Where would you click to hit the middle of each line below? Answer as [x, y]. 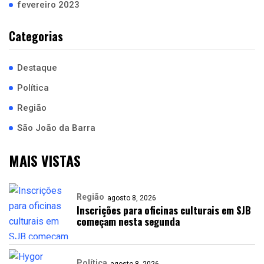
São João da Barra [56, 128]
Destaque [37, 68]
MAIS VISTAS [45, 160]
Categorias [36, 36]
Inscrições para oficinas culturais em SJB [164, 210]
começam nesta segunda [128, 221]
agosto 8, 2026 [132, 198]
